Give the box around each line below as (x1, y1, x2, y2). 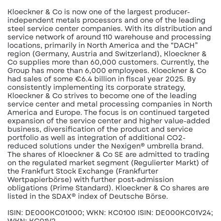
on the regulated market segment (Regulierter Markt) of (7, 158, 209, 168)
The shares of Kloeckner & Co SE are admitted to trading (7, 149, 210, 159)
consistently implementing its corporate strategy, (7, 82, 185, 92)
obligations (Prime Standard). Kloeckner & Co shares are (7, 183, 209, 193)
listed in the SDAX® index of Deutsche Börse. (7, 191, 168, 201)
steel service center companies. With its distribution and (7, 24, 212, 34)
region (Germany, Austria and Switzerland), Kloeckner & (7, 49, 207, 59)
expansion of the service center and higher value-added (7, 116, 210, 126)
